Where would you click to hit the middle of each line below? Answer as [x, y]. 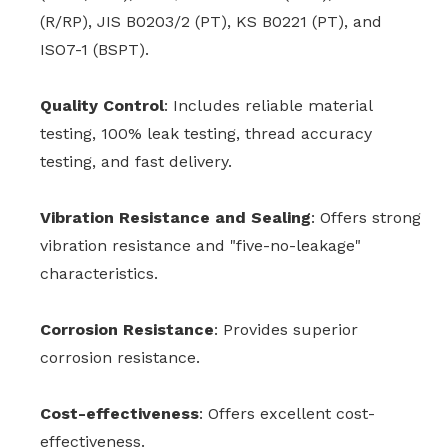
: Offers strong [366, 218]
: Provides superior [286, 330]
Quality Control [102, 106]
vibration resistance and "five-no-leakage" [200, 246]
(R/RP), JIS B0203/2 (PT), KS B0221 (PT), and [211, 22]
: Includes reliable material [268, 106]
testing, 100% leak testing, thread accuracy [206, 134]
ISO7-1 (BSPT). [94, 50]
